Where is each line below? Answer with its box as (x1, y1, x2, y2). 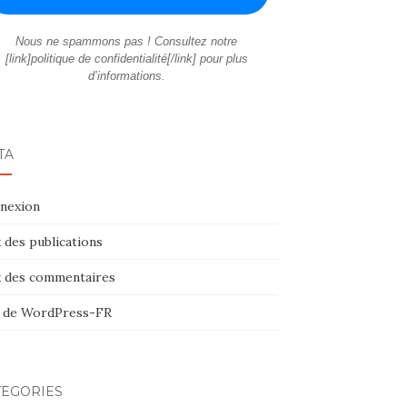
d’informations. (87, 69, 165, 83)
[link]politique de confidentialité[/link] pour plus (5, 52, 248, 65)
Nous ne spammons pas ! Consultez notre (15, 35, 238, 48)
